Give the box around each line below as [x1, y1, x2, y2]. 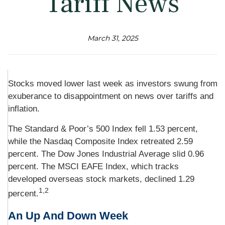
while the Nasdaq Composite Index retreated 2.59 [8, 137, 193, 146]
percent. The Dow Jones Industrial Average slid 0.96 [8, 149, 204, 159]
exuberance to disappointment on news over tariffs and [8, 91, 213, 101]
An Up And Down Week [8, 209, 128, 222]
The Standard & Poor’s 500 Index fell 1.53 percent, [8, 124, 198, 134]
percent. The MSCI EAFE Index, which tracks [8, 162, 179, 171]
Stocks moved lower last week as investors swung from [8, 79, 217, 88]
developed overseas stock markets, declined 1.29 [8, 174, 194, 184]
